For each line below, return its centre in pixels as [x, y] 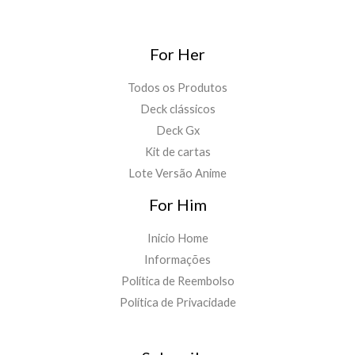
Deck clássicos [177, 109]
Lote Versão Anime [177, 173]
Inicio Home [177, 238]
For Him [177, 204]
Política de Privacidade [177, 302]
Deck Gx [177, 130]
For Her [177, 53]
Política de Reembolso [177, 281]
